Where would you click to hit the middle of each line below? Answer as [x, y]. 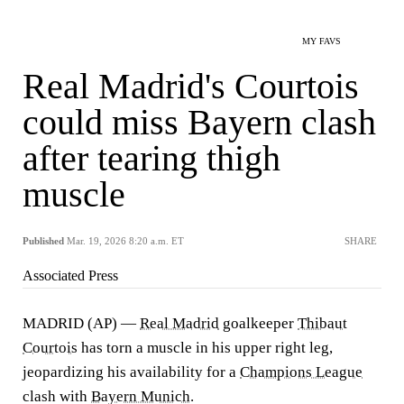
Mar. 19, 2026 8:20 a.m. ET [125, 241]
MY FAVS [321, 41]
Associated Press [70, 275]
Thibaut [322, 323]
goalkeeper [258, 323]
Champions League [301, 372]
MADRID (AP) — [81, 323]
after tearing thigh [151, 158]
